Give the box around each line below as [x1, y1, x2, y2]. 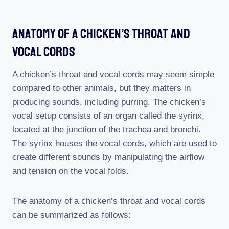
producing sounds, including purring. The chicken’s [12, 97, 206, 107]
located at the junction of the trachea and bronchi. [12, 125, 201, 134]
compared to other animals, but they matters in [12, 83, 191, 93]
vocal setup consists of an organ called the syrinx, [12, 111, 204, 121]
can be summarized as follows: [12, 210, 131, 220]
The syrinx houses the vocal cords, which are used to [12, 139, 217, 148]
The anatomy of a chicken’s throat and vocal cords [12, 196, 205, 206]
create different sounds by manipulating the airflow [12, 152, 204, 162]
